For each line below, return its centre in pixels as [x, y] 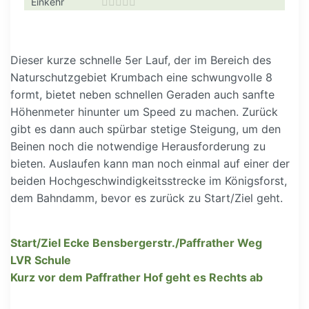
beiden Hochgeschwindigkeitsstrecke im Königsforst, [149, 181]
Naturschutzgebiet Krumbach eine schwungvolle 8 [141, 77]
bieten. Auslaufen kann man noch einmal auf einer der [150, 163]
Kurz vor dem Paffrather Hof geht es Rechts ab [137, 277]
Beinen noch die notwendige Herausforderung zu [138, 146]
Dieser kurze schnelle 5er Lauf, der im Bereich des [141, 60]
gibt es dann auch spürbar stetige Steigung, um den [146, 129]
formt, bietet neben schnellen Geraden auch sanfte [142, 94]
